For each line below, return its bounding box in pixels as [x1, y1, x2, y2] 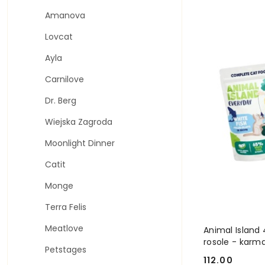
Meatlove [45, 222, 83, 234]
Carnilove [45, 73, 84, 85]
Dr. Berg [45, 95, 76, 106]
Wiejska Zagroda [45, 116, 112, 128]
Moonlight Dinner [45, 137, 115, 149]
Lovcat [45, 31, 73, 43]
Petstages [45, 244, 86, 256]
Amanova [45, 9, 85, 21]
